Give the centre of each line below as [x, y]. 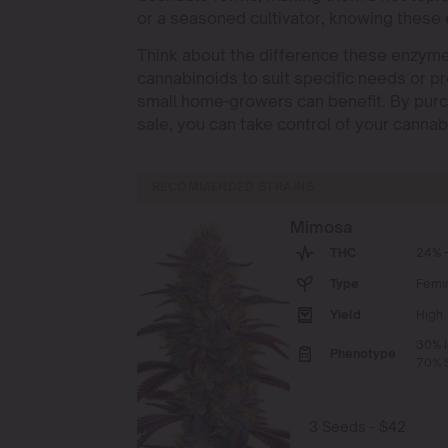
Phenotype [362, 353]
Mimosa [320, 227]
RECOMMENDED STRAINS [233, 186]
